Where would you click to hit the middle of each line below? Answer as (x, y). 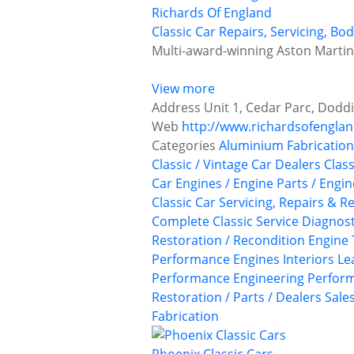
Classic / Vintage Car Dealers (236, 165)
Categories (184, 146)
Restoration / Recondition (228, 241)
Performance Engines (216, 260)
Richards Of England (212, 13)
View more (183, 89)
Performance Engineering (228, 279)
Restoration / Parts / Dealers (237, 298)
